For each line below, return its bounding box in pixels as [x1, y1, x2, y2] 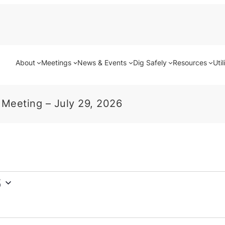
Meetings [41, 58, 72, 67]
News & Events [77, 58, 127, 67]
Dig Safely [133, 58, 167, 67]
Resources [172, 58, 207, 67]
